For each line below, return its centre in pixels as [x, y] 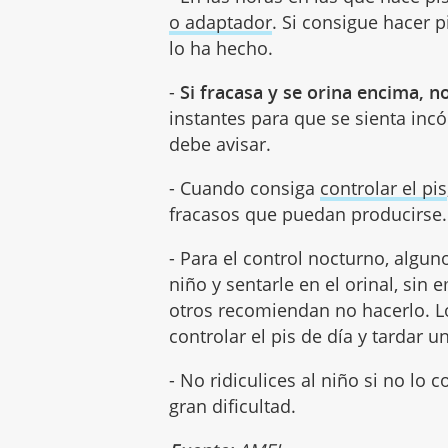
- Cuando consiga [245, 188]
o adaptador [221, 22]
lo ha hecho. [224, 48]
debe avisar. [220, 144]
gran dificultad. [233, 406]
